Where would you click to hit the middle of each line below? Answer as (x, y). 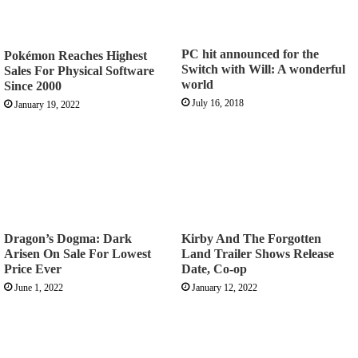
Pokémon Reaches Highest (76, 56)
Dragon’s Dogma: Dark (68, 238)
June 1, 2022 (39, 287)
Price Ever (33, 268)
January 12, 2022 (225, 287)
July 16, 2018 (218, 103)
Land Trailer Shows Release (258, 253)
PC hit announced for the (250, 54)
